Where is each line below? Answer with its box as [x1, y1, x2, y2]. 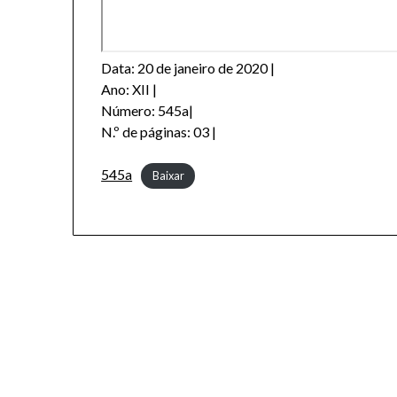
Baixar [152, 168, 184, 183]
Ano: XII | [101, 81, 158, 98]
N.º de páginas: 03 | [101, 123, 217, 141]
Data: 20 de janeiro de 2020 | [101, 59, 276, 77]
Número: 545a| [101, 102, 194, 120]
